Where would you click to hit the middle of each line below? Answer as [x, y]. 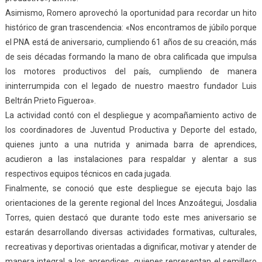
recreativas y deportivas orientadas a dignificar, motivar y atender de [131, 247]
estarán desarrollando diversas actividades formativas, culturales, [131, 232]
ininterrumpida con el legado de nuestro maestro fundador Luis [131, 86]
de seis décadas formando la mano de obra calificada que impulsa [131, 56]
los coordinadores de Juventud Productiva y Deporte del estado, [131, 130]
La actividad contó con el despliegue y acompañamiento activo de [131, 115]
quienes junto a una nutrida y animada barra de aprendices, [131, 144]
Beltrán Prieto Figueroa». [50, 100]
